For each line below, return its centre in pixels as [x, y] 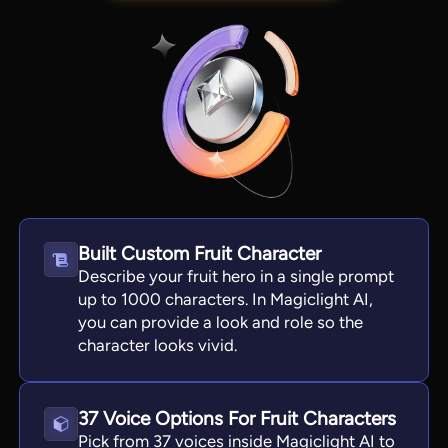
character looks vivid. [158, 345]
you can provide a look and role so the [221, 322]
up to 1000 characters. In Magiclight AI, [226, 299]
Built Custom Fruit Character [200, 254]
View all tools [230, 276]
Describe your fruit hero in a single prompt [236, 276]
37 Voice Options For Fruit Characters [237, 419]
